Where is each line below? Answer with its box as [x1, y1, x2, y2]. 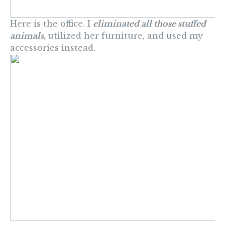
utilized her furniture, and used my [48, 31, 203, 41]
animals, [10, 31, 48, 41]
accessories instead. [10, 43, 95, 53]
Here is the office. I [10, 19, 93, 29]
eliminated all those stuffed [93, 19, 206, 29]
